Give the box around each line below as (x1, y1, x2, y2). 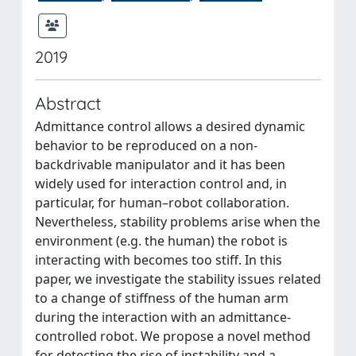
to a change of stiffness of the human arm (35, 288, 288, 307)
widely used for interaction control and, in (35, 174, 287, 192)
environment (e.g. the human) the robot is (35, 231, 288, 250)
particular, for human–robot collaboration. (35, 193, 289, 211)
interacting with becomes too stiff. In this (35, 250, 282, 269)
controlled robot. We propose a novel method (35, 327, 311, 345)
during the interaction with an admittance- (35, 308, 291, 326)
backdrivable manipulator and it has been (35, 155, 285, 173)
